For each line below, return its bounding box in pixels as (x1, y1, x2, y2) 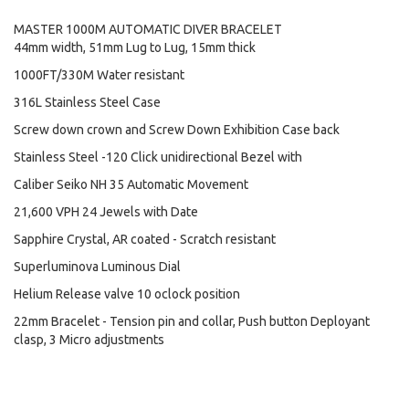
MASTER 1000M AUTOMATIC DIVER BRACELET (14, 22, 282, 37)
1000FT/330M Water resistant (14, 68, 184, 82)
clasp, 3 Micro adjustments (14, 332, 164, 347)
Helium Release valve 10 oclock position (14, 287, 240, 301)
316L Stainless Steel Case (14, 95, 161, 110)
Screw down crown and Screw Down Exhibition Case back (14, 122, 340, 137)
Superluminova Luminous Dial (14, 259, 181, 274)
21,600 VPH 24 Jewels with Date (14, 204, 198, 219)
